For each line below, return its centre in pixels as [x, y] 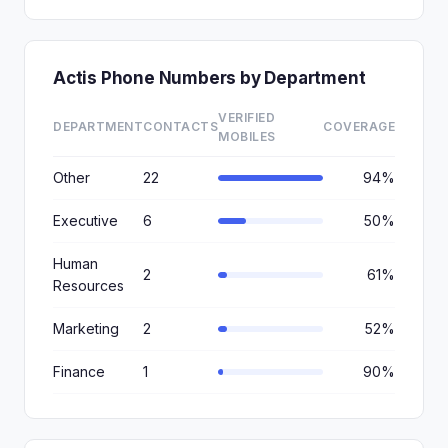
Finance [79, 371]
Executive [85, 220]
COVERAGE [359, 126]
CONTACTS [180, 126]
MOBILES [247, 136]
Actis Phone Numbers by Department [209, 78]
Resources [88, 285]
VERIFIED [246, 117]
